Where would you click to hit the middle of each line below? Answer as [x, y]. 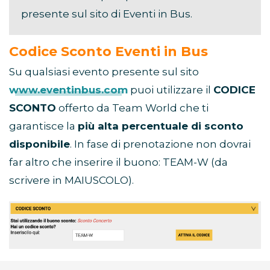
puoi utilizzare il [171, 90]
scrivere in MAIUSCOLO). [71, 181]
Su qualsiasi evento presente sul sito [104, 72]
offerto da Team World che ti [132, 108]
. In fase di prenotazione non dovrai [160, 144]
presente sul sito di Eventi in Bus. [107, 14]
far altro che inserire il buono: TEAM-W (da [118, 162]
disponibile [39, 144]
